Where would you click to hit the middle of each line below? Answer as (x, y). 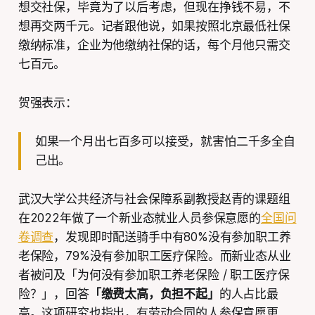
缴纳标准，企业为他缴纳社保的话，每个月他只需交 (154, 45)
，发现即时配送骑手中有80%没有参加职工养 (172, 237)
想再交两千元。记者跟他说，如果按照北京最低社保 (154, 26)
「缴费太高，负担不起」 (154, 294)
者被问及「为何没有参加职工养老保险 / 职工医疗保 (154, 275)
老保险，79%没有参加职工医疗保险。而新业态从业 (154, 256)
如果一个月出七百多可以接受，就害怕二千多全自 (165, 141)
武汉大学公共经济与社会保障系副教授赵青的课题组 (154, 199)
